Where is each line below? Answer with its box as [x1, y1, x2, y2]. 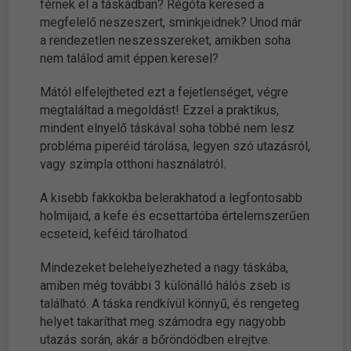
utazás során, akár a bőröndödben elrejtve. [40, 332, 271, 348]
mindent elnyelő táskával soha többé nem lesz [40, 121, 295, 136]
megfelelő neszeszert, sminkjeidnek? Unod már [40, 15, 302, 31]
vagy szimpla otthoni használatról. [40, 157, 226, 172]
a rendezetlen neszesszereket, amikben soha [40, 33, 291, 49]
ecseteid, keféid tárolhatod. [40, 226, 190, 242]
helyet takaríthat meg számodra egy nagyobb [40, 314, 287, 330]
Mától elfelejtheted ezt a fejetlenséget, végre [40, 85, 289, 100]
